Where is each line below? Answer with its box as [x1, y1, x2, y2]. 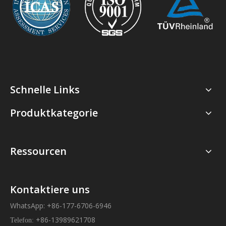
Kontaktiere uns [10, 183, 90, 197]
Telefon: [10, 216, 36, 224]
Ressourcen [10, 144, 67, 158]
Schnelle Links [10, 83, 80, 97]
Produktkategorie [10, 106, 98, 120]
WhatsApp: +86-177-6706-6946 [10, 201, 111, 211]
